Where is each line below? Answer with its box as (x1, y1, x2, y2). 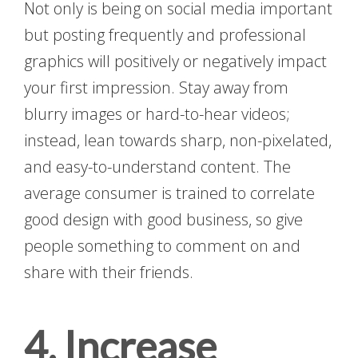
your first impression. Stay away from (24, 76, 288, 98)
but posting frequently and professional (24, 23, 306, 46)
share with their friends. (24, 261, 193, 283)
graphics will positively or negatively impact (24, 50, 327, 72)
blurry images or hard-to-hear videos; (24, 102, 290, 125)
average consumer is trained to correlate (24, 181, 315, 204)
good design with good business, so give (24, 208, 303, 230)
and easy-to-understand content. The (24, 155, 291, 177)
